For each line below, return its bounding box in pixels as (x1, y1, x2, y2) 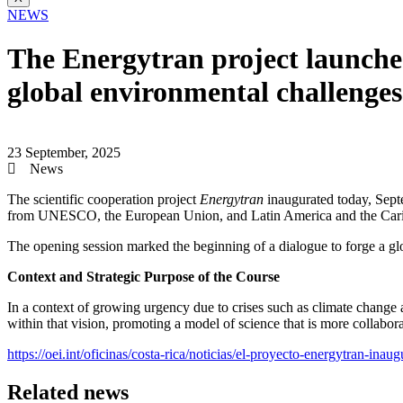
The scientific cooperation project (7, 191, 200, 207)
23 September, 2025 (7, 144, 121, 160)
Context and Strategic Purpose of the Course (7, 268, 280, 284)
